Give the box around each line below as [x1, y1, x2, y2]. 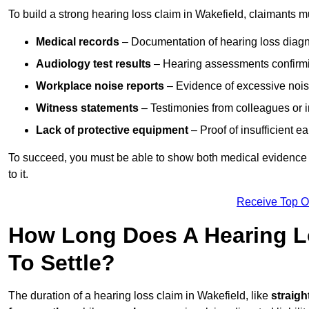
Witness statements [36, 102, 139, 114]
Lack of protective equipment [36, 124, 188, 137]
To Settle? [8, 250, 115, 276]
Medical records [36, 36, 119, 48]
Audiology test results [36, 58, 151, 70]
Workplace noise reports [36, 80, 164, 92]
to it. [8, 168, 28, 181]
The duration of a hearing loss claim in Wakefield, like [8, 290, 271, 302]
